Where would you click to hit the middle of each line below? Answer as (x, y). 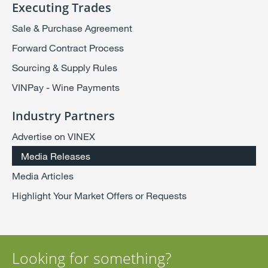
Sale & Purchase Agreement (72, 28)
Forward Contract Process (68, 47)
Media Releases (56, 156)
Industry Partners (63, 115)
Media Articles (43, 175)
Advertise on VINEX (54, 136)
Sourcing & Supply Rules (65, 67)
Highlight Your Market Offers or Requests (99, 195)
